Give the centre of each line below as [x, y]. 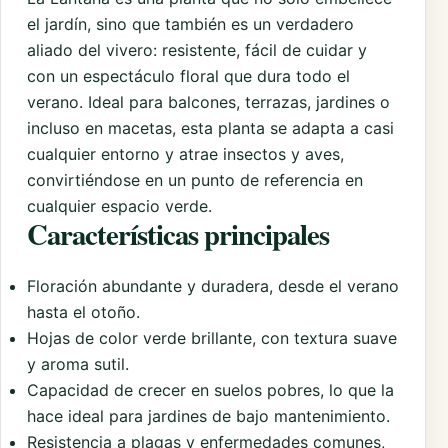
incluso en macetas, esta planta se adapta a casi [210, 127]
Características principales [178, 233]
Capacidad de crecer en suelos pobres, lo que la [210, 389]
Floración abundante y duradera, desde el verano [213, 285]
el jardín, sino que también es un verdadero [190, 23]
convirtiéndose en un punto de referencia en [195, 179]
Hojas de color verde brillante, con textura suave [212, 337]
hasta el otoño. [83, 311]
